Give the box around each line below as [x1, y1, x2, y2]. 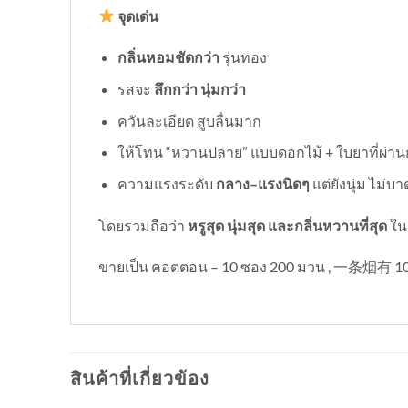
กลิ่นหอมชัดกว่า [117, 48, 219, 66]
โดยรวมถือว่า [98, 216, 188, 234]
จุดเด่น [115, 6, 159, 25]
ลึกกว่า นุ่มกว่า [153, 80, 246, 98]
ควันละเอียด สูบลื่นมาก [117, 111, 261, 129]
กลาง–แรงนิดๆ [215, 174, 310, 192]
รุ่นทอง [219, 48, 267, 66]
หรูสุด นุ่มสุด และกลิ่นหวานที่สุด [188, 216, 387, 234]
